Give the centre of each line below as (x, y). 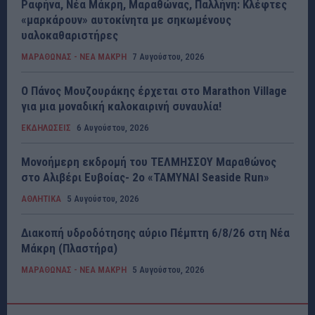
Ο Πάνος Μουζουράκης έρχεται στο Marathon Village (154, 90)
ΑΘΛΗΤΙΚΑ (41, 198)
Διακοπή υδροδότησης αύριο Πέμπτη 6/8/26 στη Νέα (155, 232)
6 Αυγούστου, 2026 (113, 127)
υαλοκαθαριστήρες (70, 35)
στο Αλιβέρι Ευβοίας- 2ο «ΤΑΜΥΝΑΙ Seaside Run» (145, 177)
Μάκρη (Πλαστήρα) (69, 248)
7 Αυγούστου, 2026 (168, 56)
